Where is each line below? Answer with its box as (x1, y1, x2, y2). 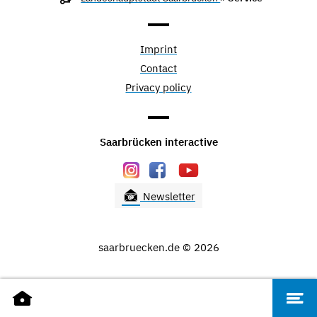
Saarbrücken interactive (99, 134, 218, 149)
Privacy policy (125, 80, 192, 94)
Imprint (139, 42, 177, 56)
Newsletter (140, 189, 195, 203)
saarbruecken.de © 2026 (98, 240, 219, 254)
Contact (139, 61, 177, 75)
